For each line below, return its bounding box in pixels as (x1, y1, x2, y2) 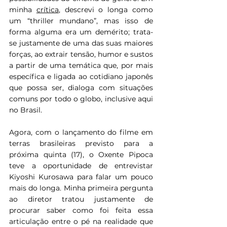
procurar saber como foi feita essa (9, 205, 153, 215)
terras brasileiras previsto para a (9, 138, 153, 148)
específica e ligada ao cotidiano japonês (9, 71, 153, 81)
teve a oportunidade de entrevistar (9, 161, 153, 170)
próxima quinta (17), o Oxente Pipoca (9, 149, 153, 159)
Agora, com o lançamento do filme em (9, 127, 153, 137)
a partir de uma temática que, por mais (9, 60, 153, 70)
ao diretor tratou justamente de (9, 194, 153, 204)
